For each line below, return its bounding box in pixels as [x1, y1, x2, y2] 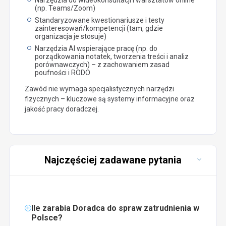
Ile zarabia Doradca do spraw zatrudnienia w [31, 203, 199, 213]
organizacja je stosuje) [34, 32, 106, 40]
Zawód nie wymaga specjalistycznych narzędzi [24, 84, 174, 93]
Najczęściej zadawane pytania [44, 154, 182, 166]
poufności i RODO [34, 68, 90, 77]
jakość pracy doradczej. [24, 104, 99, 113]
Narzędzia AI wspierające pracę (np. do [34, 44, 157, 52]
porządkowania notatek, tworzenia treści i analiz [34, 52, 189, 61]
